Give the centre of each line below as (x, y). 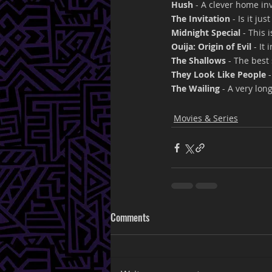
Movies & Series (206, 118)
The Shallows (199, 60)
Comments (130, 217)
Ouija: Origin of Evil (212, 46)
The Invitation (201, 19)
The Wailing (195, 88)
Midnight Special (206, 32)
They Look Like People (220, 74)
